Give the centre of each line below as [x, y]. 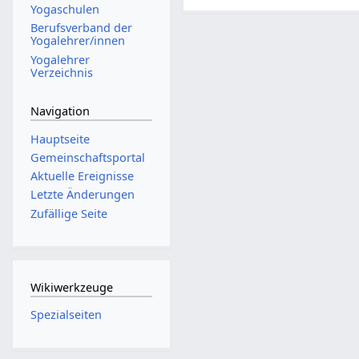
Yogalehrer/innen [77, 41]
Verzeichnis [61, 72]
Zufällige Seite [69, 213]
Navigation [60, 111]
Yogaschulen [65, 10]
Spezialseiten [66, 315]
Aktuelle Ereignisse [82, 176]
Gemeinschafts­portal [87, 157]
